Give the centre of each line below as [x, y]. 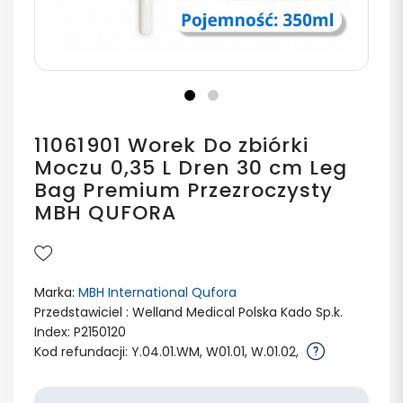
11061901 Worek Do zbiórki [172, 145]
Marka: [56, 292]
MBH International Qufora [157, 292]
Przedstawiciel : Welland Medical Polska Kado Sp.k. [188, 312]
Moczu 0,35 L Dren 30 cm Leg [191, 168]
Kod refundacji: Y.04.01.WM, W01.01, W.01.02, [168, 352]
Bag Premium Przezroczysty [184, 190]
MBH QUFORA [105, 213]
